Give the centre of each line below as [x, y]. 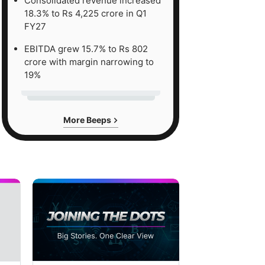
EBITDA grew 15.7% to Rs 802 [86, 49]
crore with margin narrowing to [89, 62]
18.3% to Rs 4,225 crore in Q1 [85, 13]
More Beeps [88, 119]
